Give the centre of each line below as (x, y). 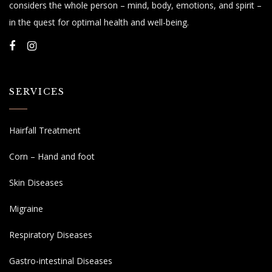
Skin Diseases (36, 182)
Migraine (26, 208)
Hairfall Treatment (45, 130)
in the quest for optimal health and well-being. (99, 22)
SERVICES (37, 91)
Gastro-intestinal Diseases (61, 260)
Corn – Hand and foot (52, 156)
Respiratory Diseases (51, 234)
